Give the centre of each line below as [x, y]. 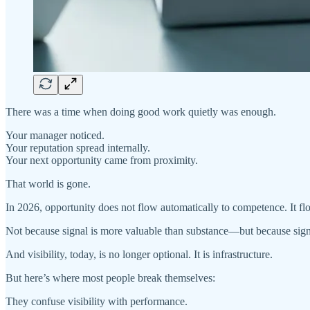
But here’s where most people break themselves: [110, 277]
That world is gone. [48, 183]
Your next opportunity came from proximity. [102, 160]
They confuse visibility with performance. [97, 301]
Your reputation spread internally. [78, 147]
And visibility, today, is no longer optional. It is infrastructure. [139, 254]
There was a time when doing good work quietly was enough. [141, 111]
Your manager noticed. [55, 135]
